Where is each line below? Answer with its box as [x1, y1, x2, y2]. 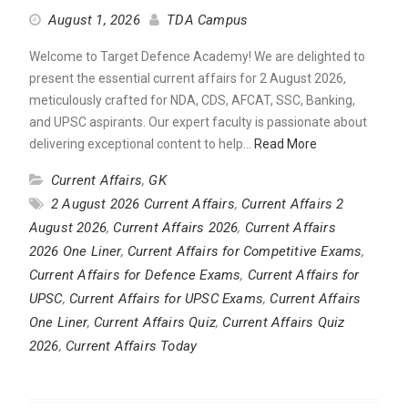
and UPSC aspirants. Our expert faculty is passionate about [28, 115, 367, 130]
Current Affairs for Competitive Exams [127, 243, 362, 260]
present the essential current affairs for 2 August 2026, [28, 71, 346, 87]
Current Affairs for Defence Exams [28, 267, 241, 284]
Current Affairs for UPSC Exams [68, 291, 263, 308]
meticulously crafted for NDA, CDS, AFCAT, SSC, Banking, [28, 93, 355, 108]
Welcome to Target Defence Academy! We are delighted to [28, 49, 365, 65]
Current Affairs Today [65, 338, 198, 355]
